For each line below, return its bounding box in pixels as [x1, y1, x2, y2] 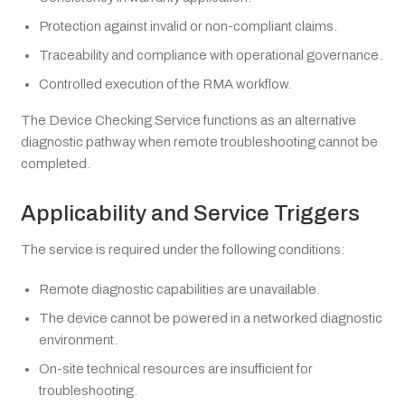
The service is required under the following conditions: [21, 242, 344, 258]
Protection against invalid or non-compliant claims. [39, 18, 337, 33]
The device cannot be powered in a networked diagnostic [39, 311, 382, 326]
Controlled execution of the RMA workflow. [39, 76, 291, 91]
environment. [39, 333, 118, 348]
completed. [21, 155, 90, 171]
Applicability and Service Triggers [21, 202, 360, 226]
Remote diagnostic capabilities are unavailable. [39, 282, 320, 297]
